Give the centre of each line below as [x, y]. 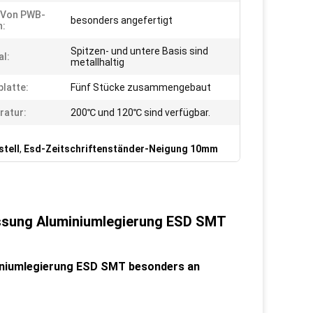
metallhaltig [97, 62]
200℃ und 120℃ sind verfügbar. [140, 112]
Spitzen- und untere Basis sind [139, 51]
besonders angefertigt [122, 20]
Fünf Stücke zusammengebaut [141, 87]
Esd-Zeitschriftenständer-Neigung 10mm [121, 149]
